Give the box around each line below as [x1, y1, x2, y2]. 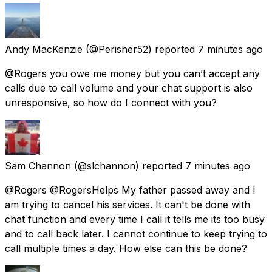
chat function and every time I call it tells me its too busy [5, 212, 265, 225]
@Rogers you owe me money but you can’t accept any [5, 67, 260, 80]
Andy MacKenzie [5, 42, 83, 55]
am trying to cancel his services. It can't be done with [5, 198, 250, 211]
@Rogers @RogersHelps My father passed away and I [5, 183, 256, 196]
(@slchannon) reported [74, 159, 182, 172]
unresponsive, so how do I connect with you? [5, 96, 217, 109]
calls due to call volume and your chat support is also [5, 81, 253, 94]
